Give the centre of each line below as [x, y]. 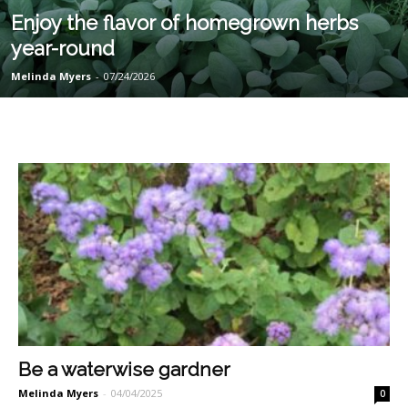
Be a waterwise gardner [124, 370]
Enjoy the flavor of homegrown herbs [184, 23]
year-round [63, 48]
